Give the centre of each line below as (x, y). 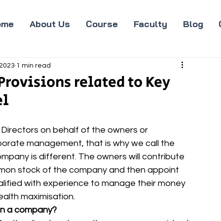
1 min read (34, 65)
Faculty (150, 24)
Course (102, 24)
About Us (50, 24)
